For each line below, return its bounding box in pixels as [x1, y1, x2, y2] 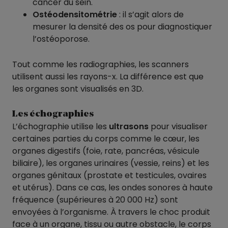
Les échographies [12, 109, 94, 119]
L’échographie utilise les [12, 121, 109, 133]
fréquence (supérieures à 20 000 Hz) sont [12, 194, 178, 206]
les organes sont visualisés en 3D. [12, 82, 144, 95]
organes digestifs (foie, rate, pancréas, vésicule [12, 145, 199, 157]
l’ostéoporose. [33, 33, 90, 45]
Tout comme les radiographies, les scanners [12, 58, 189, 70]
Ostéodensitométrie [33, 9, 117, 21]
